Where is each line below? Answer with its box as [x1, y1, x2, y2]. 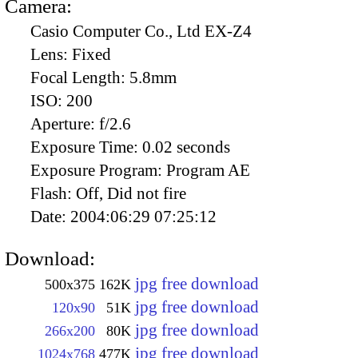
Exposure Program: [30, 160, 166, 180]
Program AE [166, 160, 250, 180]
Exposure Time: [30, 137, 142, 157]
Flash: [30, 183, 76, 203]
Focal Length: [30, 67, 129, 87]
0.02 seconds [142, 137, 230, 157]
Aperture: [30, 113, 99, 133]
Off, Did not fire [76, 183, 186, 203]
